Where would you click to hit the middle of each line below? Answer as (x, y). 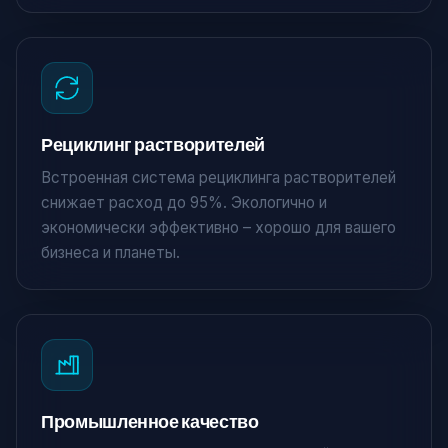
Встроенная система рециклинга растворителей (218, 177)
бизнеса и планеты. (110, 252)
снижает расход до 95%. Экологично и (184, 202)
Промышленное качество (150, 421)
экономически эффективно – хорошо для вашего (218, 227)
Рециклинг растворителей (153, 144)
